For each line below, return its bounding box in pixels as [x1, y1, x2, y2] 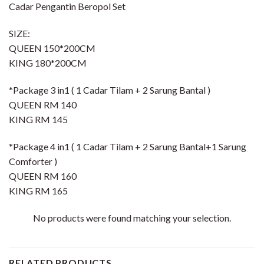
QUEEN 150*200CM [9, 42, 95, 54]
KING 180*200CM [9, 57, 87, 69]
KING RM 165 [9, 184, 68, 196]
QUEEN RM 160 [9, 170, 77, 181]
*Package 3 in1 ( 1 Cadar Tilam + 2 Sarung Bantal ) [9, 84, 210, 95]
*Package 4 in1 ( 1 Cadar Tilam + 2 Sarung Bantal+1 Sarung [9, 140, 246, 152]
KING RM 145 [9, 113, 68, 125]
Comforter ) [9, 155, 57, 167]
